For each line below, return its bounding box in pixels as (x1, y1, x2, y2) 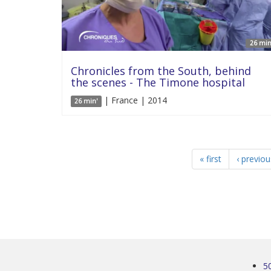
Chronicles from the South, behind (71, 63, 251, 78)
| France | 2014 (101, 94, 167, 106)
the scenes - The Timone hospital (71, 74, 245, 90)
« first (199, 152, 221, 165)
